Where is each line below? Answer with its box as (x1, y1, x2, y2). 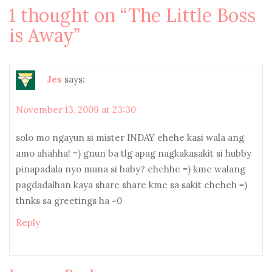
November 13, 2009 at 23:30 (16, 104, 136, 115)
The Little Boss (128, 4, 256, 27)
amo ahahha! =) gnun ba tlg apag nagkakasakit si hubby (16, 148, 251, 159)
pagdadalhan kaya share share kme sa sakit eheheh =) (16, 179, 247, 191)
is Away (9, 24, 73, 47)
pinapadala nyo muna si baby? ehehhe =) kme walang (16, 163, 245, 175)
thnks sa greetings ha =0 (16, 195, 122, 206)
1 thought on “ (9, 4, 128, 27)
